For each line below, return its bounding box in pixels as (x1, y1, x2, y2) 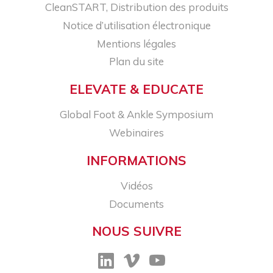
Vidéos (120, 179, 153, 192)
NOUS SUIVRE (91, 223, 182, 239)
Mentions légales (97, 37, 176, 50)
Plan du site (109, 55, 164, 68)
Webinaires (109, 126, 164, 139)
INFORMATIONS (87, 152, 186, 168)
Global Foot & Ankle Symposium (60, 108, 213, 121)
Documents (109, 197, 164, 210)
